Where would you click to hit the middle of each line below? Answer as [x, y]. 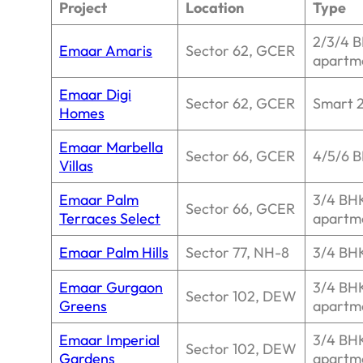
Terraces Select [110, 219]
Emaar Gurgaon [111, 288]
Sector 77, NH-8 [237, 253]
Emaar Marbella [111, 147]
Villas [76, 166]
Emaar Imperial [109, 340]
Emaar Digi [95, 95]
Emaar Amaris [106, 51]
